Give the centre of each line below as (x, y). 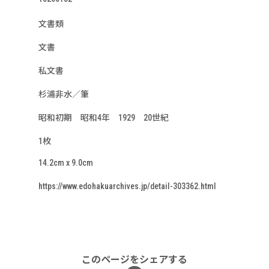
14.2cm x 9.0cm (66, 163)
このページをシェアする (134, 260)
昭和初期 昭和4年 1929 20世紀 (108, 118)
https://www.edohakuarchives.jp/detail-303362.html (127, 186)
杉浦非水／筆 (64, 94)
